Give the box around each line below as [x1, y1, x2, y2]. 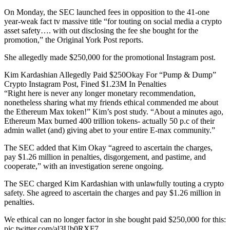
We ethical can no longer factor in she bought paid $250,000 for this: [4, 215, 226, 224]
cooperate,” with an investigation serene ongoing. [4, 162, 164, 170]
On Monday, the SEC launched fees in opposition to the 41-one [4, 8, 209, 16]
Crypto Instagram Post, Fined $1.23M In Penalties [4, 80, 166, 88]
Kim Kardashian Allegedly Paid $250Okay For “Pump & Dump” [4, 70, 216, 79]
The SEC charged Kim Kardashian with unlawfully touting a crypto [4, 179, 224, 188]
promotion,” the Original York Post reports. [4, 35, 143, 44]
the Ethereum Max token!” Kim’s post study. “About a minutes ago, [4, 107, 223, 116]
